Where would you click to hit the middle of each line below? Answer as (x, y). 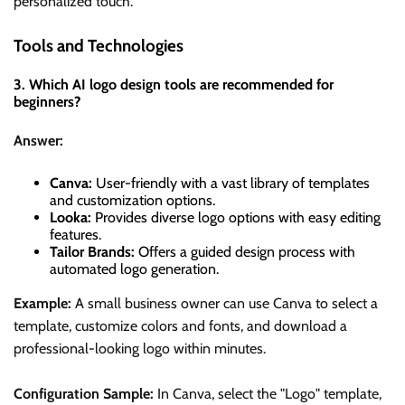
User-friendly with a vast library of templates (231, 183)
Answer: (38, 140)
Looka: (71, 217)
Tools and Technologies (99, 46)
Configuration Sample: (84, 393)
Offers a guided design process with (245, 251)
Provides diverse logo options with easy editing (236, 217)
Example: (42, 303)
